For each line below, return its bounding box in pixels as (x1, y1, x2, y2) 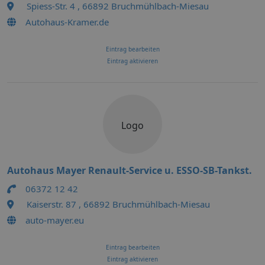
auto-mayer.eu (25, 214, 84, 226)
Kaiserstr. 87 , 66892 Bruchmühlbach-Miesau (27, 198, 210, 210)
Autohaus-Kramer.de (25, 16, 109, 28)
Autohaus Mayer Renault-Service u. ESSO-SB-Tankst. (7, 164, 252, 177)
